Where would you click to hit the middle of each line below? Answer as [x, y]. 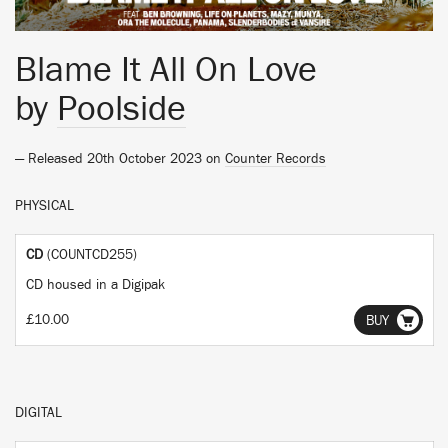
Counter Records [275, 159]
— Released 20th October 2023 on [120, 159]
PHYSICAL [44, 206]
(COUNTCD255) [92, 255]
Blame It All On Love [166, 70]
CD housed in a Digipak [95, 285]
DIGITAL [38, 413]
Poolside [121, 109]
